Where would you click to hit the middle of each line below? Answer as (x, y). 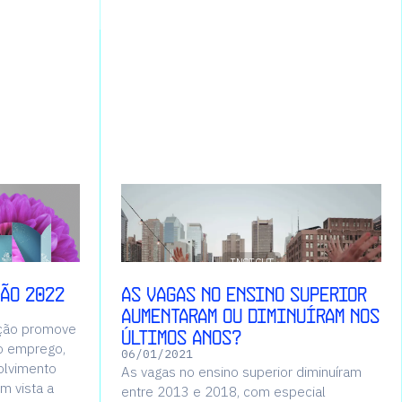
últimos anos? (181, 337)
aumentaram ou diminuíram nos (250, 315)
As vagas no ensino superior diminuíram (241, 372)
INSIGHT (251, 262)
